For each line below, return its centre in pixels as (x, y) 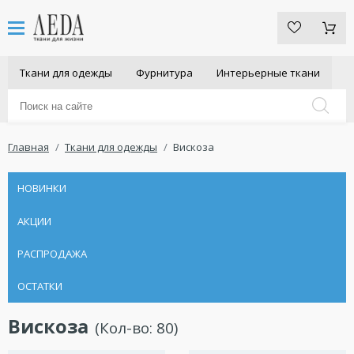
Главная (28, 147)
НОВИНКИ (41, 188)
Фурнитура (164, 73)
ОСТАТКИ (40, 286)
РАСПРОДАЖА (52, 253)
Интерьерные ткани (268, 73)
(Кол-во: (125, 327)
